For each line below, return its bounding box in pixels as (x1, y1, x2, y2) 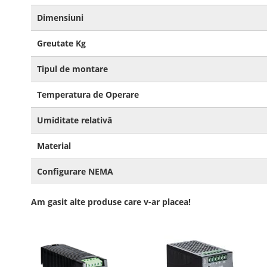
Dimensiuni (37, 12, 83, 23)
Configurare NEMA (37, 166, 113, 177)
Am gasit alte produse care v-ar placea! (31, 196, 191, 207)
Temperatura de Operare (37, 89, 139, 100)
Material (37, 140, 71, 151)
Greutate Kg (37, 38, 86, 49)
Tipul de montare (37, 63, 108, 74)
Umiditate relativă (37, 114, 112, 126)
